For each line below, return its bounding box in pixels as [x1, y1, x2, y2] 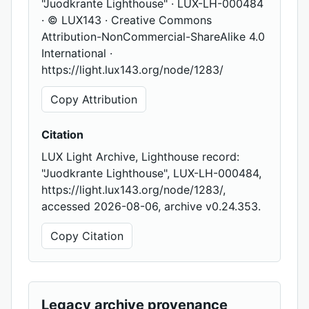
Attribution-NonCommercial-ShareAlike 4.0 [41, 30, 265, 44]
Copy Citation [50, 229, 123, 243]
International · [41, 46, 112, 61]
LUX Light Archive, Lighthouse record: [41, 150, 239, 164]
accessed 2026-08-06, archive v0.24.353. [41, 199, 261, 214]
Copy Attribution [50, 92, 137, 107]
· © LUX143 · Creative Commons [41, 13, 212, 28]
